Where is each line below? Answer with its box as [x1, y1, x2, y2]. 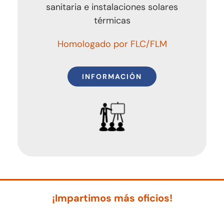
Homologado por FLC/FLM [57, 37, 167, 50]
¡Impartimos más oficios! [51, 191, 172, 204]
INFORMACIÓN [82, 71, 142, 81]
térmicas [93, 14, 130, 26]
